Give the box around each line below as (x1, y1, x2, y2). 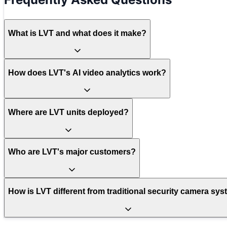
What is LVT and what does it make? (8, 28, 146, 37)
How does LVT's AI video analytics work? (8, 68, 166, 77)
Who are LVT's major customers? (8, 147, 136, 157)
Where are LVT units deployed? (8, 108, 129, 117)
